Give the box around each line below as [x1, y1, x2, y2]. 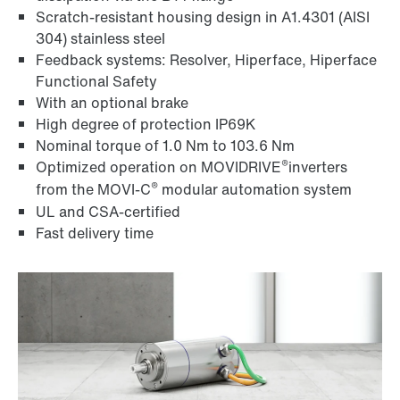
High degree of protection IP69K [36, 113, 255, 136]
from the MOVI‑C [36, 179, 151, 201]
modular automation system [158, 179, 352, 201]
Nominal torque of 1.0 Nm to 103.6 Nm [36, 135, 295, 157]
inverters [288, 156, 347, 179]
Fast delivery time [36, 222, 154, 245]
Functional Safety [36, 71, 157, 93]
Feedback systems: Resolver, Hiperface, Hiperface [36, 49, 377, 71]
